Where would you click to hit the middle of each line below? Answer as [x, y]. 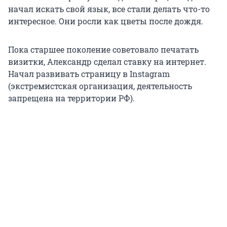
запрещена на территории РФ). [71, 98]
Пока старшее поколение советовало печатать [103, 49]
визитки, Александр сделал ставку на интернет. [107, 61]
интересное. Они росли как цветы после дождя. [106, 21]
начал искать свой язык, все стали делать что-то [109, 9]
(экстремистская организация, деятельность [100, 86]
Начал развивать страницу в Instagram [89, 73]
